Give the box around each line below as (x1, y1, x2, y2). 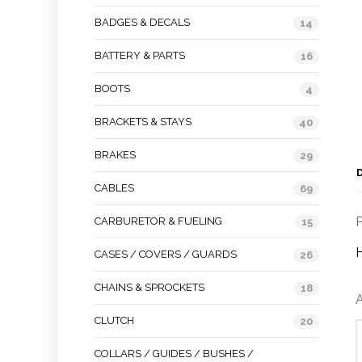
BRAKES (95, 149, 136, 161)
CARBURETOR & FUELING (95, 215, 222, 227)
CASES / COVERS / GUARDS (95, 248, 237, 260)
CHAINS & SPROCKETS (95, 281, 204, 293)
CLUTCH (95, 314, 134, 326)
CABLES (95, 182, 134, 194)
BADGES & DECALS (95, 16, 190, 28)
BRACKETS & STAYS (95, 116, 192, 128)
